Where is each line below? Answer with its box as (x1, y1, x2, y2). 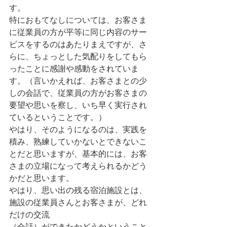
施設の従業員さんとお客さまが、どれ (9, 198, 147, 207)
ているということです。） (9, 113, 106, 122)
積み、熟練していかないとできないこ (9, 137, 147, 146)
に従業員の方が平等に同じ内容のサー (9, 28, 147, 36)
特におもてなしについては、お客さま (9, 16, 147, 24)
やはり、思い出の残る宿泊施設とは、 (9, 186, 147, 195)
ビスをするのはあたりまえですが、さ (9, 40, 147, 49)
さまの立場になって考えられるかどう (9, 162, 147, 170)
